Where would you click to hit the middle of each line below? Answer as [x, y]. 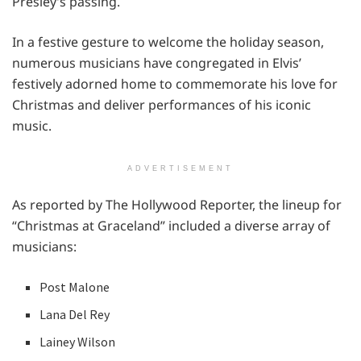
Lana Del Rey [75, 314]
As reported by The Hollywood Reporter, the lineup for [177, 204]
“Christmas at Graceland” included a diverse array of [171, 225]
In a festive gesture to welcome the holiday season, [168, 41]
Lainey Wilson [78, 341]
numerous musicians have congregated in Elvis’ [157, 62]
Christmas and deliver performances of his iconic [162, 104]
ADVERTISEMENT [180, 168]
